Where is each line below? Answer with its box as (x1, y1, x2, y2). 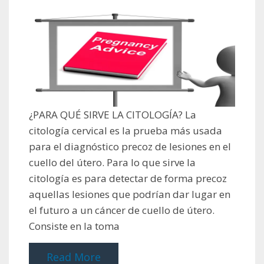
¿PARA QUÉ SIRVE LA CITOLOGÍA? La (29, 107, 196, 121)
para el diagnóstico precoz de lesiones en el (29, 139, 231, 153)
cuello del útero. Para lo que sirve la (29, 155, 196, 169)
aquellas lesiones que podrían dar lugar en (29, 187, 230, 201)
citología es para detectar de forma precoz (29, 171, 227, 185)
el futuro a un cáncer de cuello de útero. (29, 203, 214, 217)
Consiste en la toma (29, 219, 120, 233)
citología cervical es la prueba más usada (29, 123, 222, 137)
